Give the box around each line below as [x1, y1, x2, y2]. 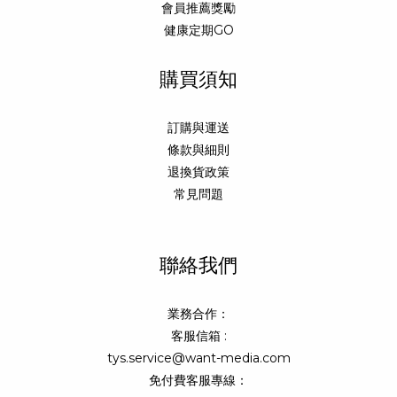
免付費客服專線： [149, 372, 248, 389]
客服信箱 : [170, 328, 227, 345]
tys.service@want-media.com [106, 350, 291, 367]
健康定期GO [163, 22, 234, 39]
